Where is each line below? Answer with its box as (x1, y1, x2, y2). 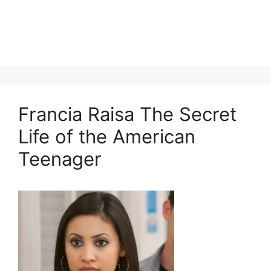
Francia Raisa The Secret (18, 103, 237, 125)
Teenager (18, 148, 102, 170)
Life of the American (18, 125, 195, 148)
